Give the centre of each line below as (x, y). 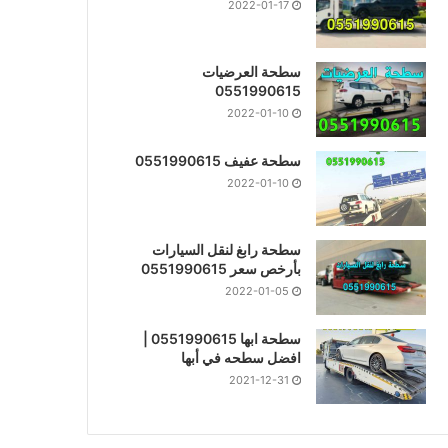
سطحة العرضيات (251, 71)
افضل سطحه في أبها (240, 357)
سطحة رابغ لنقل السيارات (226, 249)
